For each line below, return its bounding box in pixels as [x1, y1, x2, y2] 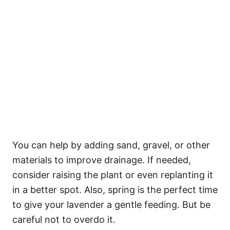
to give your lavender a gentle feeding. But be [12, 199, 210, 210]
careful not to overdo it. [12, 214, 116, 225]
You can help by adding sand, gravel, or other [12, 140, 210, 151]
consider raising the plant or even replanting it [12, 169, 213, 181]
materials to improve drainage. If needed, [12, 155, 191, 166]
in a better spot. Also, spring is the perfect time [12, 184, 218, 196]
